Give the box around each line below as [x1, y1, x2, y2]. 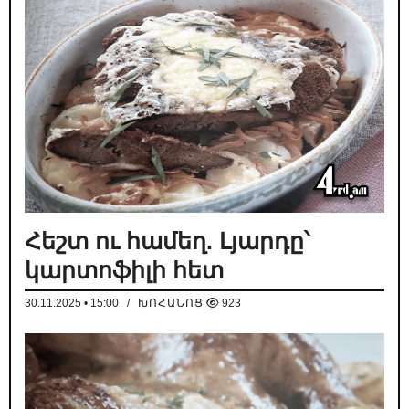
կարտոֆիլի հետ [25, 257, 224, 283]
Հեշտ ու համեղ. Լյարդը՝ [25, 227, 309, 254]
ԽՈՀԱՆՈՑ [138, 296, 204, 309]
